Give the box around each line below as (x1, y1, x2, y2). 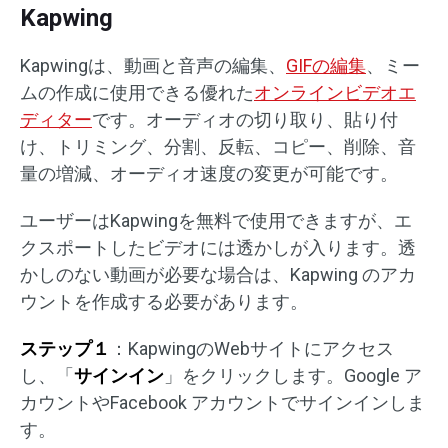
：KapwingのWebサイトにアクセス (110, 338, 394, 360)
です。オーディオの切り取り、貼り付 (92, 109, 398, 131)
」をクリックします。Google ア (164, 365, 422, 387)
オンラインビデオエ (254, 82, 416, 104)
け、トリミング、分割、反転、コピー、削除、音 (20, 136, 416, 158)
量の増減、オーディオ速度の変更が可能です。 (20, 163, 398, 185)
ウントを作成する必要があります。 (20, 291, 308, 313)
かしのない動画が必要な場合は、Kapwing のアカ (20, 264, 416, 286)
